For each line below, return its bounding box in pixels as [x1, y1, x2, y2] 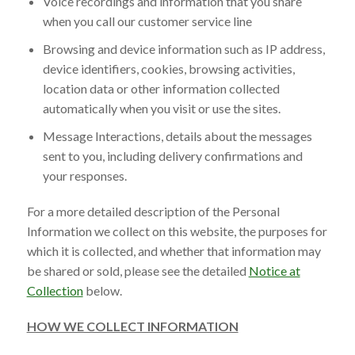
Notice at [248, 262, 300, 278]
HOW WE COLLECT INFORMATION [26, 318, 239, 334]
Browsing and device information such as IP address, [42, 40, 325, 56]
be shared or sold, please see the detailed [26, 262, 249, 278]
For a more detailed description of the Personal [26, 203, 280, 219]
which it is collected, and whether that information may [26, 242, 321, 258]
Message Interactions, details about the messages [42, 128, 312, 143]
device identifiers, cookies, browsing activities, [42, 60, 295, 76]
